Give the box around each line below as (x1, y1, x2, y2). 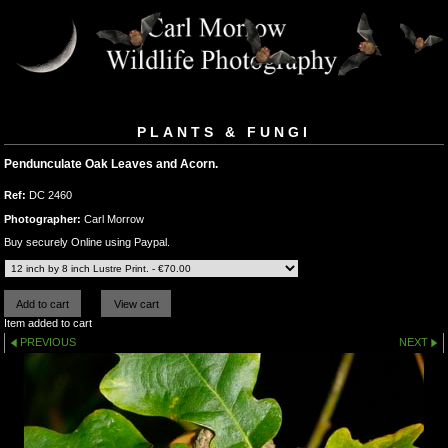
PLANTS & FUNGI (137, 124, 311, 141)
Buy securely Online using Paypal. (4, 235, 170, 248)
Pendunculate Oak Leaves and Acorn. (4, 157, 218, 172)
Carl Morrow (81, 212, 144, 225)
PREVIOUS (20, 336, 77, 349)
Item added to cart (4, 317, 92, 330)
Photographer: (4, 212, 81, 225)
